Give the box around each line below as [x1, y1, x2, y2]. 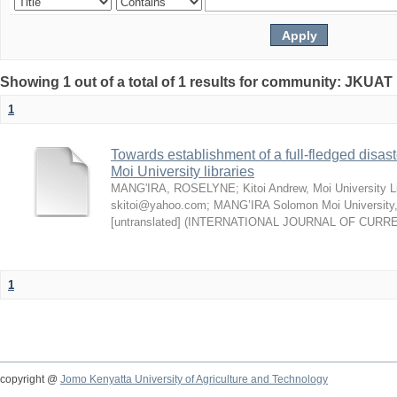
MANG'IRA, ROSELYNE [111, 182, 236, 195]
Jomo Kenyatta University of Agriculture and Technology [60, 373, 328, 385]
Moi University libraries [111, 164, 254, 179]
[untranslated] [111, 215, 181, 229]
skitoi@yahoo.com [111, 198, 206, 212]
